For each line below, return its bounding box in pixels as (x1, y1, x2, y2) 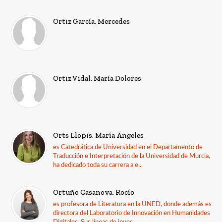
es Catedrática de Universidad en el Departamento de (53, 144, 203, 151)
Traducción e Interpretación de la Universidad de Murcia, (53, 153, 211, 160)
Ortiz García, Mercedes (53, 16, 130, 26)
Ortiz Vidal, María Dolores (53, 73, 142, 83)
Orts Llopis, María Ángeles (53, 130, 144, 140)
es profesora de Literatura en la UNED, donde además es (53, 201, 212, 208)
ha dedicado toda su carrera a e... (53, 162, 143, 168)
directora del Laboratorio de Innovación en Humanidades (53, 210, 211, 217)
